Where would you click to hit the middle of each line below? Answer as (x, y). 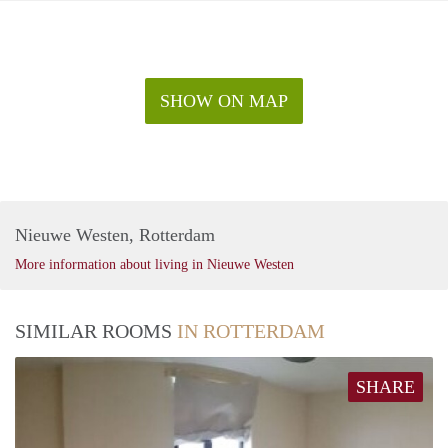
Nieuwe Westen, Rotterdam (115, 235)
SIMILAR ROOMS (96, 331)
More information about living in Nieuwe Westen (154, 265)
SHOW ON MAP (224, 101)
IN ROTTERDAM (251, 331)
